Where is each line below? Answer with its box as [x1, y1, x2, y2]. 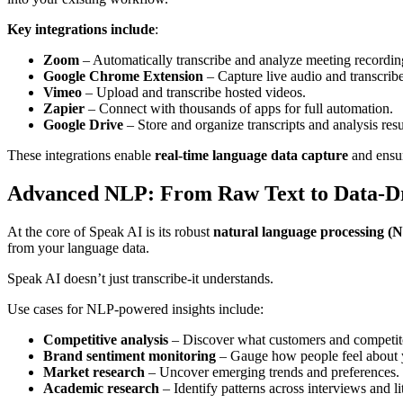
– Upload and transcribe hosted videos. [82, 84, 306, 100]
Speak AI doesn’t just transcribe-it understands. [7, 270, 273, 286]
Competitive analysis [43, 331, 168, 347]
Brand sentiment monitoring [43, 347, 216, 363]
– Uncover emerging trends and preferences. [145, 363, 399, 380]
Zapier [43, 100, 85, 116]
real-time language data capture [155, 147, 348, 163]
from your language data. [7, 239, 149, 255]
